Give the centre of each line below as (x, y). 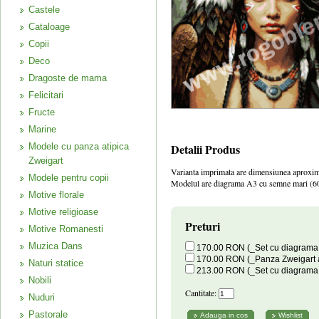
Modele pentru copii (69, 178)
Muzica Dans (56, 246)
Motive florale (56, 195)
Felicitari (46, 95)
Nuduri (42, 297)
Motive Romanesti (66, 229)
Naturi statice (56, 263)
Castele (44, 10)
